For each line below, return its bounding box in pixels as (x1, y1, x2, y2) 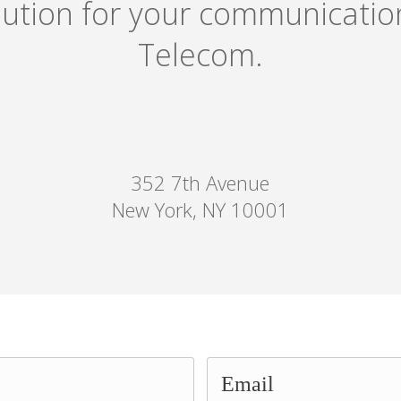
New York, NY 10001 (111, 196, 289, 223)
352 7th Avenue (131, 169, 270, 196)
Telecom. (138, 34, 263, 75)
